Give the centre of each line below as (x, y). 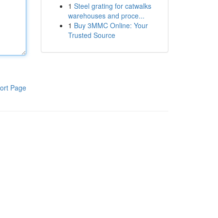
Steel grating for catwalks (112, 6)
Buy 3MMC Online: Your (111, 25)
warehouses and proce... (106, 16)
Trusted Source (91, 35)
